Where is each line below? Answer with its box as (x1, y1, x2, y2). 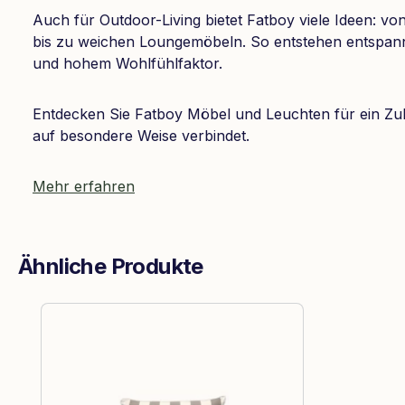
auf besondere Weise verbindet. (33, 127, 250, 145)
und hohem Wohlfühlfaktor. (33, 54, 222, 72)
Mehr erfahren (33, 177, 135, 195)
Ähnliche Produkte (18, 253, 203, 279)
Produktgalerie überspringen (40, 304, 237, 322)
